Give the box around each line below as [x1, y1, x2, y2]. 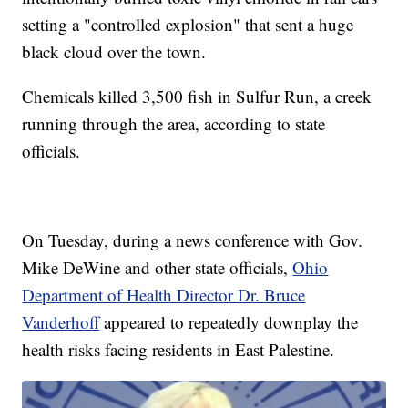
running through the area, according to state [22, 111, 326, 135]
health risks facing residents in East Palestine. [22, 337, 335, 361]
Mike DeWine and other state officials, [22, 255, 293, 279]
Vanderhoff [22, 310, 100, 333]
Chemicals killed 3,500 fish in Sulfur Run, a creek [22, 84, 372, 107]
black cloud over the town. [22, 39, 207, 63]
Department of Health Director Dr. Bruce [22, 282, 306, 306]
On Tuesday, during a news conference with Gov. [22, 228, 363, 251]
